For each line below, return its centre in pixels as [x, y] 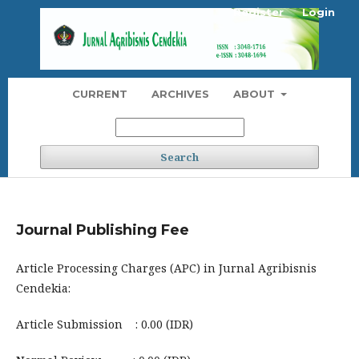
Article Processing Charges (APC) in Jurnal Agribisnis [166, 268]
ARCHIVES [180, 93]
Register [258, 12]
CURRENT [99, 93]
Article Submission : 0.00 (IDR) [105, 324]
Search [179, 157]
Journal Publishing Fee [103, 230]
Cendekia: [43, 288]
